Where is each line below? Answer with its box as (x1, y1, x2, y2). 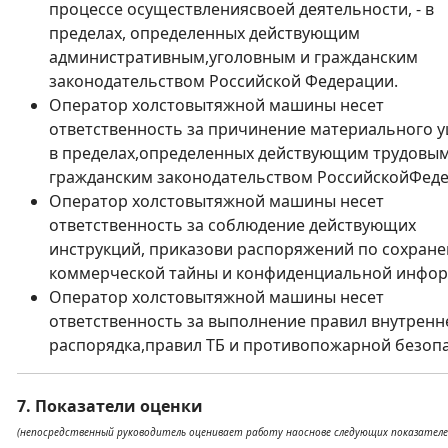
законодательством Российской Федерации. (49, 70, 398, 92)
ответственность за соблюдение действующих (49, 214, 416, 236)
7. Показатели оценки (17, 395, 203, 417)
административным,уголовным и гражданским (49, 46, 418, 68)
